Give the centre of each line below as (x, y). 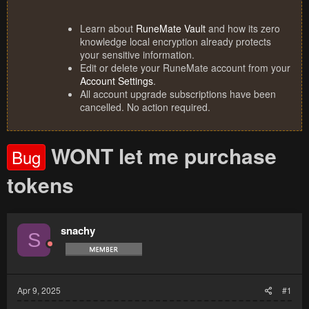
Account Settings (117, 81)
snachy (78, 231)
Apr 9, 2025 (39, 290)
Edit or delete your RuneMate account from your (185, 68)
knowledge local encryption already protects (176, 42)
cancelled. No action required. (145, 107)
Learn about (108, 29)
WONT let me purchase (164, 156)
